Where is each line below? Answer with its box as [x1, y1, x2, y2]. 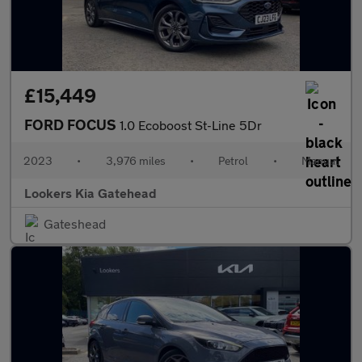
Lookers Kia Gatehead [24, 185, 157, 200]
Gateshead [44, 216, 106, 231]
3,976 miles [105, 154, 166, 167]
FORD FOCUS [24, 116, 120, 133]
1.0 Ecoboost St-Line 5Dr [120, 117, 262, 133]
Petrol [218, 154, 249, 167]
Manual [301, 154, 339, 167]
